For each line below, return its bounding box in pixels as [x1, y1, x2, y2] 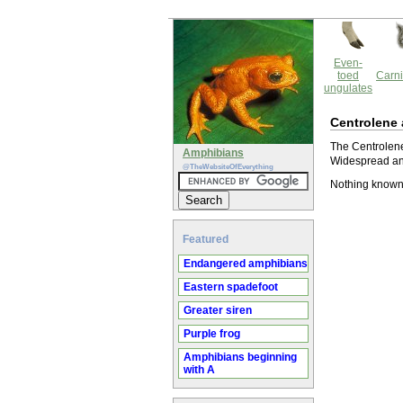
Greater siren [184, 304, 252, 317]
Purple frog [184, 327, 240, 340]
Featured [183, 233, 228, 246]
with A [184, 363, 215, 376]
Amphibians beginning [184, 351, 297, 363]
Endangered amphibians [184, 257, 308, 270]
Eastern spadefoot [184, 281, 278, 293]
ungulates [324, 82, 372, 94]
